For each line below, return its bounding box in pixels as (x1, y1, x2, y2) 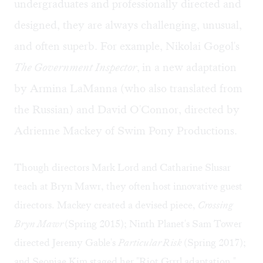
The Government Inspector (14, 60, 137, 75)
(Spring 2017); (184, 236, 246, 249)
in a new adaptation (142, 60, 237, 75)
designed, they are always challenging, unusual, (14, 18, 242, 33)
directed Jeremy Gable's (14, 236, 118, 249)
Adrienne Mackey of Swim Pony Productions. (14, 123, 237, 139)
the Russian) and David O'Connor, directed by (14, 102, 240, 117)
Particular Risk (118, 236, 182, 249)
